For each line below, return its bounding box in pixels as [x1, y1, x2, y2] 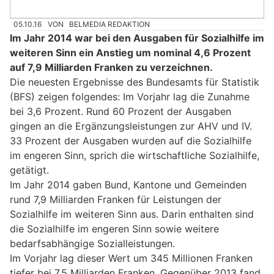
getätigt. [10, 164, 49, 177]
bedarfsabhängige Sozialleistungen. [10, 237, 175, 250]
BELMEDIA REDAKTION [69, 20, 150, 29]
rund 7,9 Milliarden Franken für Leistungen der [10, 193, 221, 206]
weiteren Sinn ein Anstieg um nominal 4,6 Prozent [10, 46, 251, 59]
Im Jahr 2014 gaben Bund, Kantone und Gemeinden [10, 179, 246, 191]
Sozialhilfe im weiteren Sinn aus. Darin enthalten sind [10, 208, 254, 221]
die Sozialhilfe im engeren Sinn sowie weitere [10, 223, 219, 235]
